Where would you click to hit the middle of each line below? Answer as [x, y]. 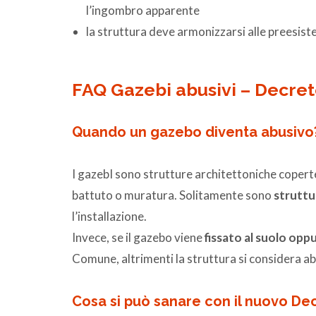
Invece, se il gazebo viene [138, 237]
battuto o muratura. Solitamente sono [173, 195]
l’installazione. [109, 216]
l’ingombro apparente [143, 10]
